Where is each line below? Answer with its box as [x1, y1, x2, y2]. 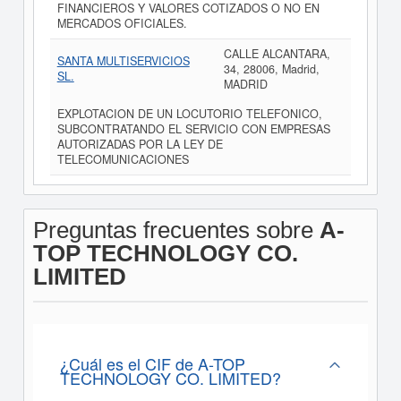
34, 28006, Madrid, [223, 61, 320, 77]
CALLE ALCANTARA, [223, 46, 330, 62]
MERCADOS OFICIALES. [56, 15, 187, 31]
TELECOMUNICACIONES [56, 151, 189, 167]
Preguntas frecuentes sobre [32, 217, 320, 243]
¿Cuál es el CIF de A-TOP [59, 352, 245, 375]
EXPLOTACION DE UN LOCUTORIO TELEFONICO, [56, 106, 322, 122]
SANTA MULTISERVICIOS [56, 53, 190, 69]
